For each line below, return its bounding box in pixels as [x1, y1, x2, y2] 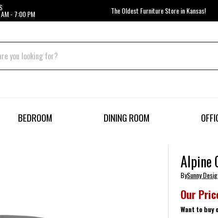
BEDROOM [18, 110, 53, 125]
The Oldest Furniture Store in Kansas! [111, 5, 206, 16]
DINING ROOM [103, 110, 149, 125]
